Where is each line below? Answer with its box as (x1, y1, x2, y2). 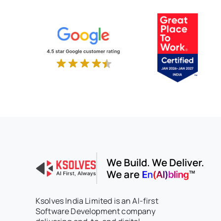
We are (106, 167, 142, 182)
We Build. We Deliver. (106, 155, 204, 170)
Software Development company (36, 206, 156, 217)
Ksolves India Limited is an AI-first (36, 195, 158, 207)
